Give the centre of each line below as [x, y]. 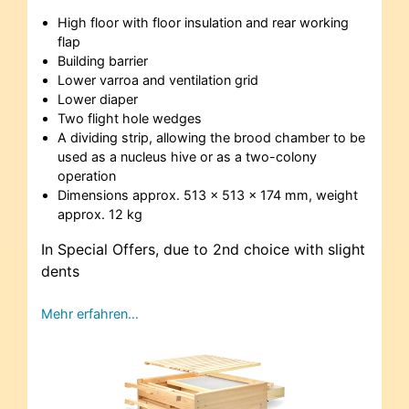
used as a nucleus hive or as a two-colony [187, 157]
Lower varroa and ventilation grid [157, 80]
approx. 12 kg [100, 215]
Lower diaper [97, 100]
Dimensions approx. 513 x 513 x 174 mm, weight [207, 195]
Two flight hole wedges [129, 119]
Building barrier [102, 61]
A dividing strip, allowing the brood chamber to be [211, 138]
